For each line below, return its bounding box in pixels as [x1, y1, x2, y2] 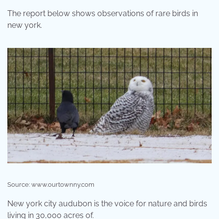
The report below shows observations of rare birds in [7, 8, 198, 18]
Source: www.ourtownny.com [7, 180, 94, 188]
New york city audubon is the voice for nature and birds [7, 198, 207, 208]
